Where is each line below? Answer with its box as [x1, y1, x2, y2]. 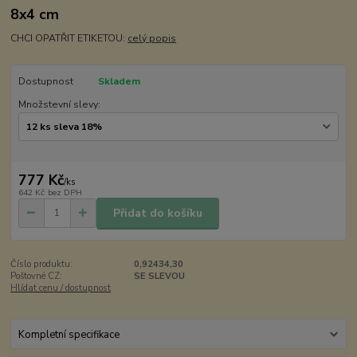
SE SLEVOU [133, 270, 185, 283]
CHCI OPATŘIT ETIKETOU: [10, 32, 128, 45]
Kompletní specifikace [18, 327, 120, 342]
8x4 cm [10, 4, 60, 24]
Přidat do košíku [113, 205, 202, 221]
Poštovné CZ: [10, 270, 63, 283]
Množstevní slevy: [18, 97, 100, 111]
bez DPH [47, 186, 82, 198]
